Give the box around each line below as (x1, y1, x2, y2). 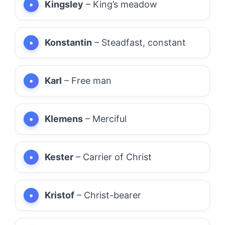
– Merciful (83, 113, 127, 124)
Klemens (45, 113, 83, 124)
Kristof (45, 189, 74, 200)
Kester (45, 151, 73, 162)
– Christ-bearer (74, 189, 141, 200)
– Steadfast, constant (92, 37, 186, 48)
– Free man (62, 75, 111, 86)
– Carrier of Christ (73, 151, 152, 162)
